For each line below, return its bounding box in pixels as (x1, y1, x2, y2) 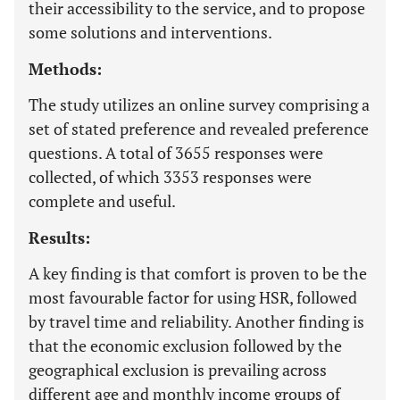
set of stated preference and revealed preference (29, 118, 369, 139)
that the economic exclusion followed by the (29, 335, 342, 356)
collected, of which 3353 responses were (29, 166, 312, 187)
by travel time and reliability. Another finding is (29, 311, 364, 332)
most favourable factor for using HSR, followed (29, 287, 357, 308)
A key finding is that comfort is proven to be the (29, 262, 367, 284)
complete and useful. (29, 190, 176, 212)
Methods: (29, 58, 102, 79)
